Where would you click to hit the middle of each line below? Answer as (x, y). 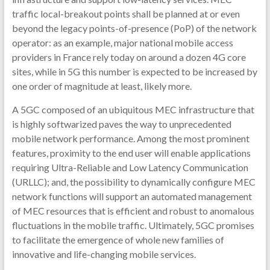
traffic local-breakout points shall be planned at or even (126, 14)
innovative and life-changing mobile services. (104, 254)
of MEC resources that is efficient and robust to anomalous (133, 211)
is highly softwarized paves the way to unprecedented (121, 124)
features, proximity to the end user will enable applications (131, 153)
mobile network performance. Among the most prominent (130, 139)
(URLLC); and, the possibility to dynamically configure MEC (133, 182)
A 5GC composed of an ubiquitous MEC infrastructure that (133, 110)
